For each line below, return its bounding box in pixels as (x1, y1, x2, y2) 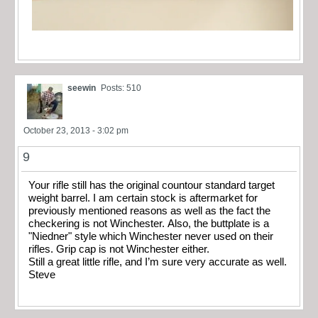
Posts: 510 (101, 82, 141, 93)
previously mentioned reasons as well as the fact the (28, 204, 270, 216)
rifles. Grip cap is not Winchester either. (28, 243, 209, 255)
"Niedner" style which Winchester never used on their (28, 230, 273, 242)
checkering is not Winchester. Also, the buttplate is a (28, 217, 269, 229)
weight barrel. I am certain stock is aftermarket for (28, 192, 258, 204)
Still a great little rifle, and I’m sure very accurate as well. (28, 256, 287, 268)
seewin (67, 82, 96, 93)
